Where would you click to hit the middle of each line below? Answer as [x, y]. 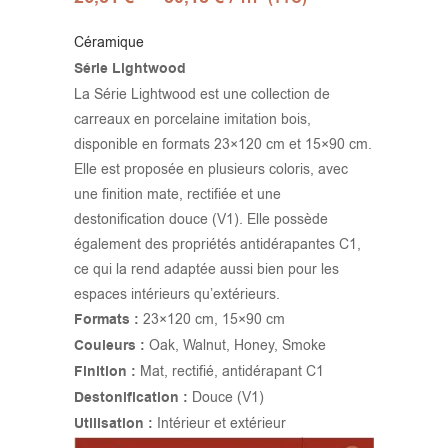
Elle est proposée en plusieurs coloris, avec [211, 170]
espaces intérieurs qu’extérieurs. [177, 295]
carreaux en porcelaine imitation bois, [192, 120]
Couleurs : [109, 346]
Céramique [109, 43]
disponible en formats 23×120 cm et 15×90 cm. [223, 145]
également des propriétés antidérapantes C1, [217, 245]
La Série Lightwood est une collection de [202, 95]
